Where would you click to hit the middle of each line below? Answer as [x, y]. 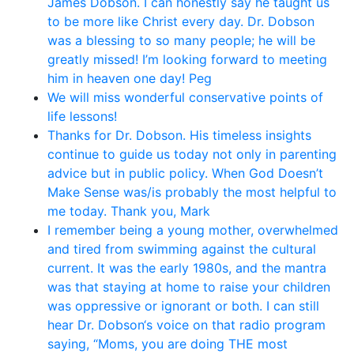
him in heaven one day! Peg [130, 78]
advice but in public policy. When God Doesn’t [185, 173]
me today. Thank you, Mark [129, 211]
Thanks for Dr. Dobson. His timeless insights [179, 135]
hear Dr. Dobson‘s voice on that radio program [186, 324]
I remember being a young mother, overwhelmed [193, 230]
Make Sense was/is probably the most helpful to [192, 192]
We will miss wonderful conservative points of [185, 97]
